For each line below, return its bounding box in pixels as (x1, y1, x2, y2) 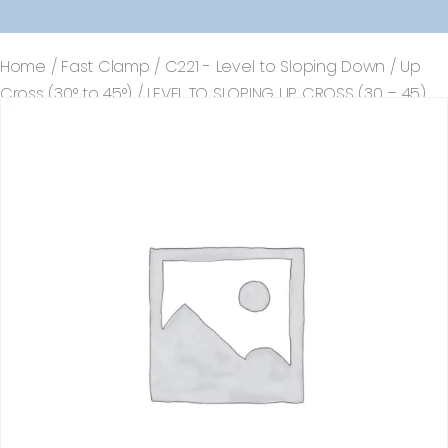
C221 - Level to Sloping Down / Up (164, 55, 421, 79)
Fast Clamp (61, 55, 150, 79)
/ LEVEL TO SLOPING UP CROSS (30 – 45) (132, 82, 426, 106)
